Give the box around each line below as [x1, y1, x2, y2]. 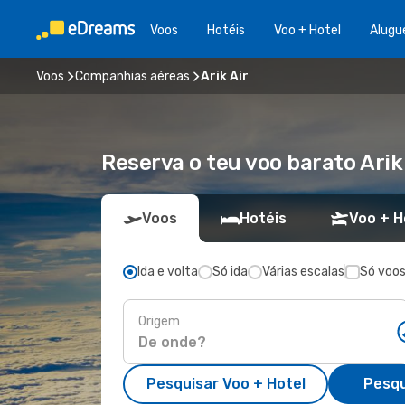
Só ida [212, 264, 248, 279]
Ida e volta [137, 264, 198, 279]
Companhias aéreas [75, 68, 190, 84]
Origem [138, 313, 180, 329]
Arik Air [201, 68, 249, 84]
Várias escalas [262, 264, 344, 279]
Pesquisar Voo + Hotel [146, 375, 306, 392]
